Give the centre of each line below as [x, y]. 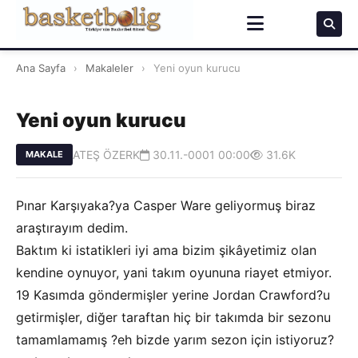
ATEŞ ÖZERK [106, 155]
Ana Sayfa [41, 68]
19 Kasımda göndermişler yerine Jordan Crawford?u [173, 295]
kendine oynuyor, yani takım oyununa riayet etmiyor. [174, 272]
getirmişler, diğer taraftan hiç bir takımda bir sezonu [173, 317]
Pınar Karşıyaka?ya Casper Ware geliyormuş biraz [166, 205]
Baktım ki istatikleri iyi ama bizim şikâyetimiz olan [166, 250]
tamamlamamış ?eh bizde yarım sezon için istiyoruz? [175, 340]
